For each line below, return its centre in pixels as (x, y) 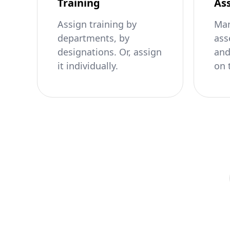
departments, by (93, 38)
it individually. (88, 66)
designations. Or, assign (110, 52)
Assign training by (97, 24)
